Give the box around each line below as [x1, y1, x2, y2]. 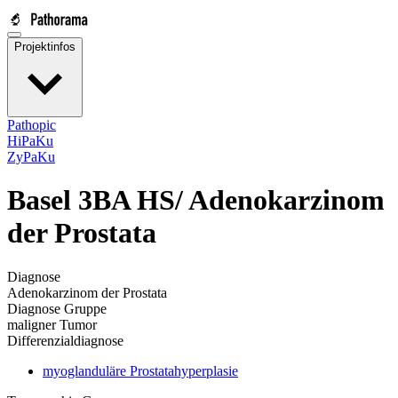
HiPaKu [7, 133, 53, 148]
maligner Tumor [7, 316, 97, 332]
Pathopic [7, 117, 56, 132]
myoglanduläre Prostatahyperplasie [43, 362, 238, 378]
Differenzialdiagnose [7, 332, 123, 348]
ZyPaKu [7, 149, 55, 164]
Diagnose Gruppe [7, 300, 107, 316]
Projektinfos [14, 40, 76, 53]
